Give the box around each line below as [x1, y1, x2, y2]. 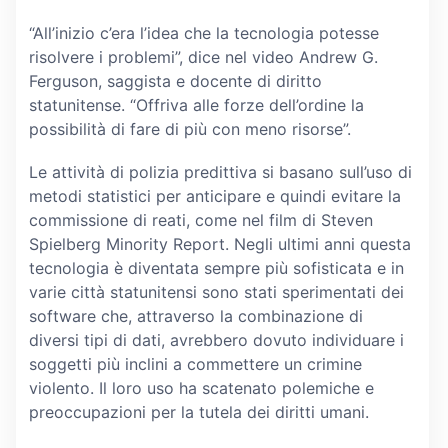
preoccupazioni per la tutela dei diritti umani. [28, 401, 369, 422]
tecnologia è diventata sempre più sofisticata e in [28, 257, 404, 278]
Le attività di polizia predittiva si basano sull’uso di [28, 161, 412, 182]
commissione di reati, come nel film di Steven [28, 209, 373, 230]
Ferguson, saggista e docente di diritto [28, 70, 322, 91]
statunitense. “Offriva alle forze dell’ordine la [28, 94, 364, 115]
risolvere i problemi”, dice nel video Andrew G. [28, 46, 378, 67]
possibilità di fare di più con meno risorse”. [28, 118, 351, 139]
